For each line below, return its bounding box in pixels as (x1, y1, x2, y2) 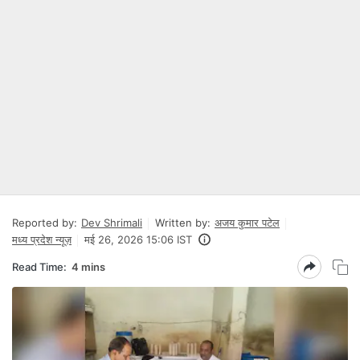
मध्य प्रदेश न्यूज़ (12, 233, 72, 246)
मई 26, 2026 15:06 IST (84, 233, 192, 246)
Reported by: (12, 216, 77, 229)
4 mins (72, 260, 105, 273)
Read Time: (12, 260, 67, 273)
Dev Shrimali (81, 216, 142, 229)
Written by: (155, 216, 211, 229)
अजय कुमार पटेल (215, 216, 280, 229)
